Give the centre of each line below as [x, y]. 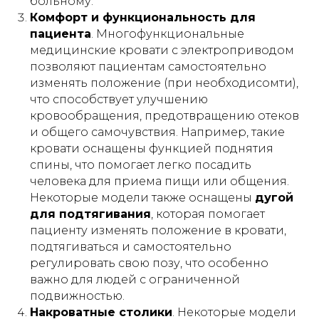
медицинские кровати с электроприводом [162, 50]
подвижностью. [77, 296]
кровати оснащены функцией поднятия [152, 148]
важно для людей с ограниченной [135, 279]
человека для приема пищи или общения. [159, 181]
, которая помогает [208, 214]
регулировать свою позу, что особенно [149, 263]
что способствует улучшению [119, 99]
